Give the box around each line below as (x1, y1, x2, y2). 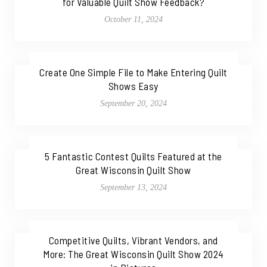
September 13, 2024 (100, 183, 167, 193)
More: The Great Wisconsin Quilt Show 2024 (43, 248, 224, 260)
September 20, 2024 (100, 99, 167, 108)
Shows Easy (108, 80, 159, 92)
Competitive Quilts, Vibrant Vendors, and (48, 234, 218, 247)
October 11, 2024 (104, 15, 163, 24)
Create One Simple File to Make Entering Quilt (39, 66, 228, 79)
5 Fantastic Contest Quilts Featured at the (44, 150, 222, 163)
